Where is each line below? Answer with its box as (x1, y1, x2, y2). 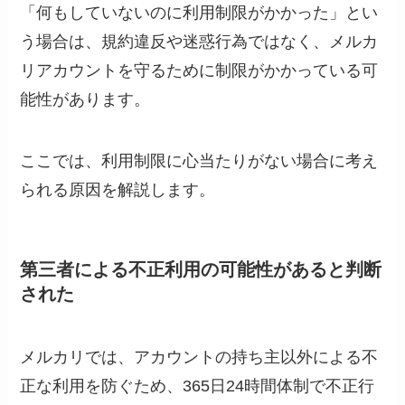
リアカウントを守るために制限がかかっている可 (20, 61, 379, 80)
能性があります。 (20, 90, 151, 109)
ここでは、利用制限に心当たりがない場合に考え (20, 152, 379, 171)
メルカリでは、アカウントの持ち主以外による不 (20, 347, 379, 366)
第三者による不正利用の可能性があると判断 (20, 259, 382, 280)
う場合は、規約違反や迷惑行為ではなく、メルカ (20, 33, 379, 52)
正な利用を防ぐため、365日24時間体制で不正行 (20, 376, 375, 395)
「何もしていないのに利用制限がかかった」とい (20, 4, 379, 23)
